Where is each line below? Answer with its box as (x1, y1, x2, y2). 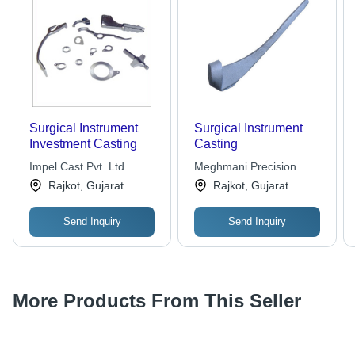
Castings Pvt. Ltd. (194, 176, 283, 189)
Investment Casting (29, 137, 137, 151)
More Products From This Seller (13, 290, 301, 312)
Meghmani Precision (194, 160, 297, 174)
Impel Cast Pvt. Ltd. (29, 160, 128, 174)
